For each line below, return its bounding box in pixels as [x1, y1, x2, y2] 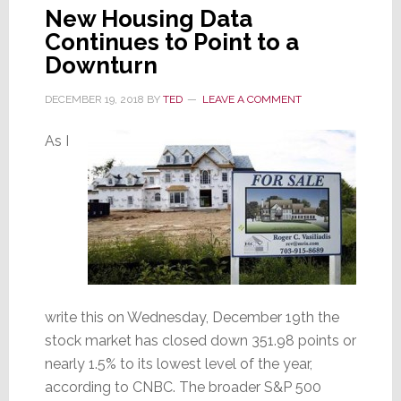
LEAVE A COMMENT [201, 92, 302, 106]
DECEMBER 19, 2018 [44, 92, 144, 106]
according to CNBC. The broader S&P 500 [44, 378, 321, 396]
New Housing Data [44, 4, 252, 32]
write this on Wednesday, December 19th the [44, 308, 339, 326]
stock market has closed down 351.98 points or [44, 331, 356, 349]
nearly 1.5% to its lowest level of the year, [44, 354, 312, 372]
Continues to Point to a [44, 28, 299, 55]
